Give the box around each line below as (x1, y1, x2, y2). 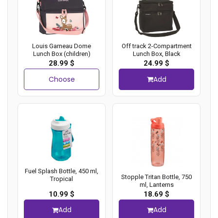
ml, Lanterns (139, 181, 174, 188)
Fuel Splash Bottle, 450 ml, (25, 167, 98, 175)
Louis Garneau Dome (32, 42, 91, 50)
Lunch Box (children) (33, 50, 91, 58)
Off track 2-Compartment (121, 42, 192, 50)
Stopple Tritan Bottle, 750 (121, 173, 192, 181)
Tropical (50, 175, 73, 182)
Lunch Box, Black (132, 50, 181, 58)
